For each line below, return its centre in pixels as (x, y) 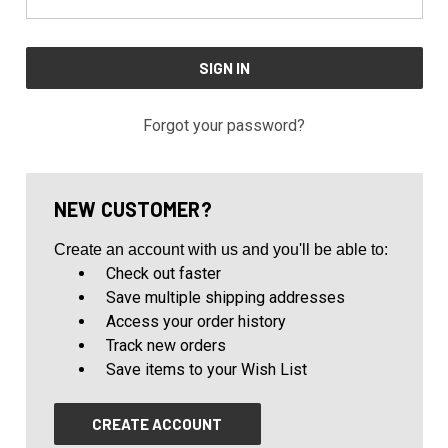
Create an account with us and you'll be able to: (220, 249)
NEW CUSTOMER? (132, 208)
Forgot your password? (224, 125)
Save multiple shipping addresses (226, 297)
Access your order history (196, 321)
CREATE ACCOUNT (157, 423)
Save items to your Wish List (207, 369)
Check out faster (164, 273)
